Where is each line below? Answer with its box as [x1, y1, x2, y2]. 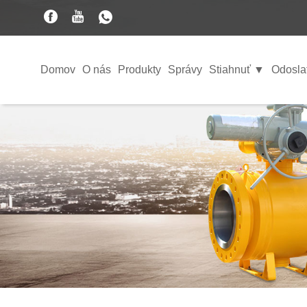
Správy [167, 64, 202, 75]
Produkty [117, 64, 161, 75]
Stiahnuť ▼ [208, 64, 265, 75]
